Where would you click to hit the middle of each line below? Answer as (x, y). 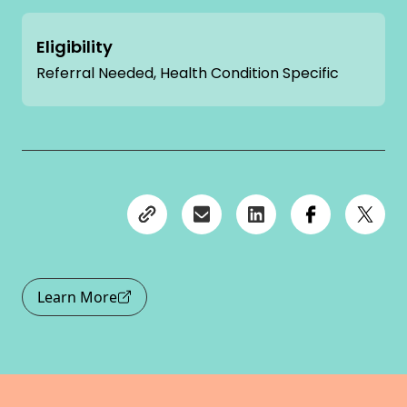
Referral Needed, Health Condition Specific (188, 73)
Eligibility (74, 46)
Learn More (77, 297)
